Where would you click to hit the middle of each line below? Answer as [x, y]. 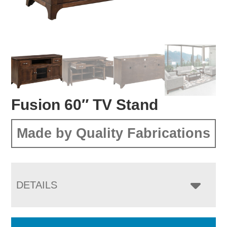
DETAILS [37, 185]
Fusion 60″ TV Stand [85, 104]
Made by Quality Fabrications [113, 133]
